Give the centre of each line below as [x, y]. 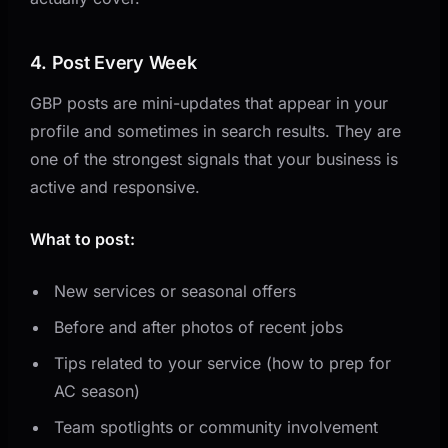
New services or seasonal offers [175, 290]
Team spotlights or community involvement [216, 426]
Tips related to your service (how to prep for [223, 362]
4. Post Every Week [113, 62]
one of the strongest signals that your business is [214, 158]
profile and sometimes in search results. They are [216, 130]
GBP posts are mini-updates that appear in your [209, 102]
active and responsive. [115, 186]
